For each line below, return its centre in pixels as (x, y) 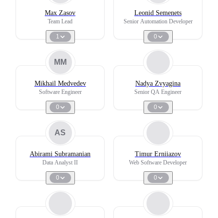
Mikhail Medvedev (60, 83)
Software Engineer (60, 92)
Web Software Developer (158, 163)
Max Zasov (60, 13)
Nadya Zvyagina (158, 83)
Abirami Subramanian (60, 154)
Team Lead (60, 21)
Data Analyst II (60, 163)
